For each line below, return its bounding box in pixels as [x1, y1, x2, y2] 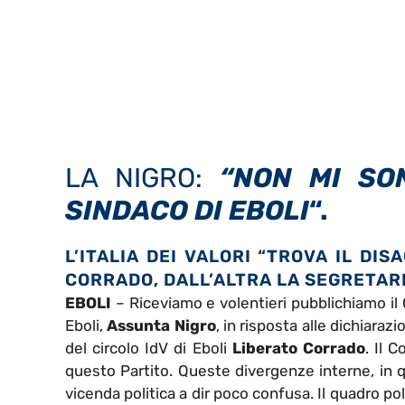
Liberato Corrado [226, 339, 365, 358]
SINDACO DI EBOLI [65, 194, 309, 228]
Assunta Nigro [107, 316, 216, 335]
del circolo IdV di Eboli [65, 339, 227, 358]
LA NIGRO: [65, 162, 202, 195]
